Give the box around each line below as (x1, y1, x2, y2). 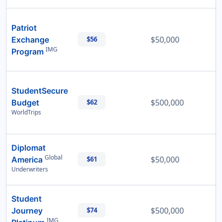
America (11, 155, 43, 165)
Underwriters (11, 165, 48, 174)
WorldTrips (11, 108, 41, 117)
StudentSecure (11, 86, 68, 96)
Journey (11, 206, 43, 216)
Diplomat (11, 143, 46, 153)
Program (11, 47, 44, 57)
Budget (11, 98, 39, 108)
